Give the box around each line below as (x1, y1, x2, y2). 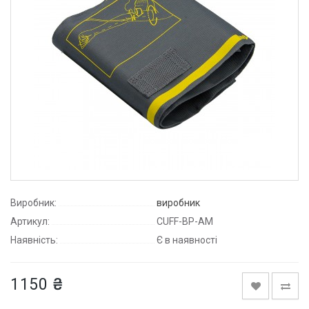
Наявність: (10, 235, 58, 246)
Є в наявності (157, 235, 217, 246)
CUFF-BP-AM (157, 216, 213, 227)
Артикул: (10, 216, 50, 227)
